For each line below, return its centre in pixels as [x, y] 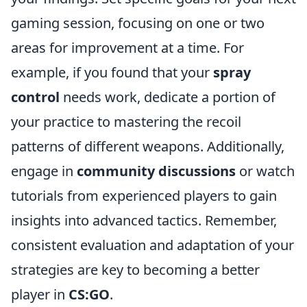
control [35, 97]
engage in [44, 171]
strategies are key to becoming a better [135, 270]
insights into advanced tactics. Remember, [144, 220]
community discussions [156, 171]
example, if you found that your [112, 72]
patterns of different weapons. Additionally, [148, 146]
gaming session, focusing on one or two [138, 23]
